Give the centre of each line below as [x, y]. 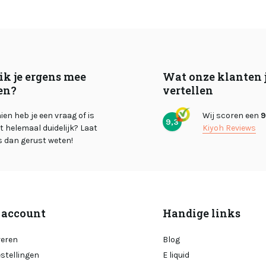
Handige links [202, 213]
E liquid [176, 255]
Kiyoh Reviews [229, 128]
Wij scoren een [232, 115]
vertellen [188, 90]
